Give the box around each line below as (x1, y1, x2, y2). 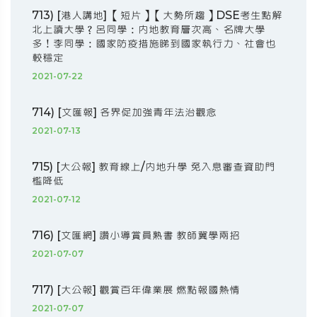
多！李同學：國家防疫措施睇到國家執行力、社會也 (32, 37, 276, 51)
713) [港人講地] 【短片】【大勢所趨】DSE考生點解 (32, 8, 282, 23)
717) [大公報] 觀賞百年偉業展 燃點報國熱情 (32, 283, 240, 297)
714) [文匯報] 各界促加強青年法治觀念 (32, 105, 217, 120)
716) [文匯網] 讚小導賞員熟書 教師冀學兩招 (32, 229, 240, 243)
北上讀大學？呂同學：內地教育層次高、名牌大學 (32, 23, 265, 37)
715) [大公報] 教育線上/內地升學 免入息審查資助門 (32, 160, 275, 174)
